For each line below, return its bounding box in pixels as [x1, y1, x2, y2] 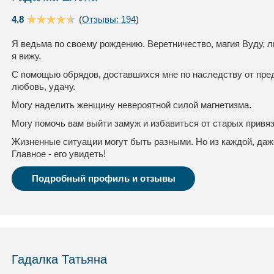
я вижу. [12, 51, 41, 61]
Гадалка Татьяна [12, 253, 107, 266]
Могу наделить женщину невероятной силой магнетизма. [12, 100, 251, 110]
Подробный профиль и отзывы [31, 173, 176, 183]
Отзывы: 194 [82, 14, 136, 24]
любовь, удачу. [12, 81, 75, 92]
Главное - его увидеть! [12, 149, 106, 159]
